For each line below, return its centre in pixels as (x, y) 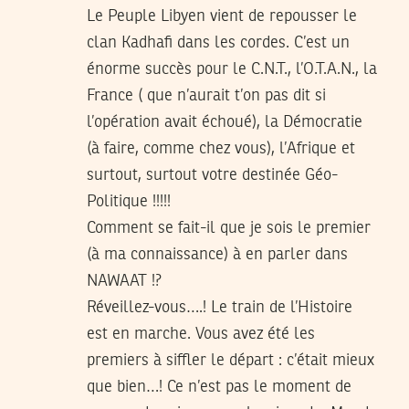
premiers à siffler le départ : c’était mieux (231, 360)
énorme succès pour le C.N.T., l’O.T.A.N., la (232, 69)
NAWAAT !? (124, 281)
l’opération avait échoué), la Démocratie (225, 122)
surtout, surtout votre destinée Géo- (212, 175)
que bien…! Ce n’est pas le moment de (219, 387)
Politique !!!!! (129, 201)
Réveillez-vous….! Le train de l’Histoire (220, 307)
